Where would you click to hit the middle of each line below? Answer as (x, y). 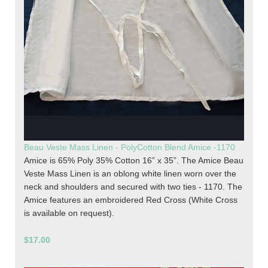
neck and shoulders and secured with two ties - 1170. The (133, 187)
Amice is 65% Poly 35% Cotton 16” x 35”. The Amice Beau (134, 161)
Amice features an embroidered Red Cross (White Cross (131, 200)
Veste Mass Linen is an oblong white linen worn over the (130, 174)
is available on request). (69, 213)
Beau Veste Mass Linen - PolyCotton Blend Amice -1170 (130, 147)
